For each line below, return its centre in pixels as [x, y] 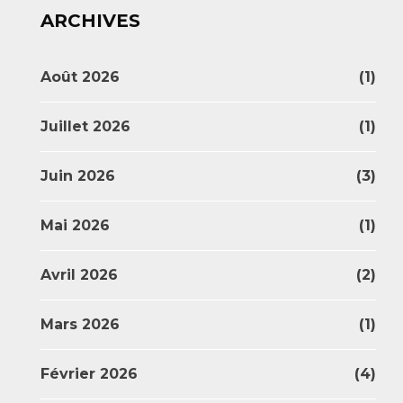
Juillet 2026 [85, 126]
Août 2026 [80, 77]
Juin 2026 [78, 176]
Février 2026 [89, 374]
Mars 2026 [80, 324]
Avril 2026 [79, 275]
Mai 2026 [75, 225]
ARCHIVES [90, 21]
